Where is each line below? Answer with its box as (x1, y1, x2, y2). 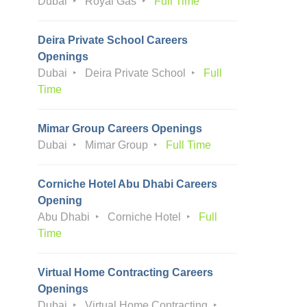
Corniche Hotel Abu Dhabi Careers (38, 178, 217, 190)
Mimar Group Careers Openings (38, 123, 202, 134)
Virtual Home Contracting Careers (38, 267, 213, 278)
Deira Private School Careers (38, 34, 188, 46)
